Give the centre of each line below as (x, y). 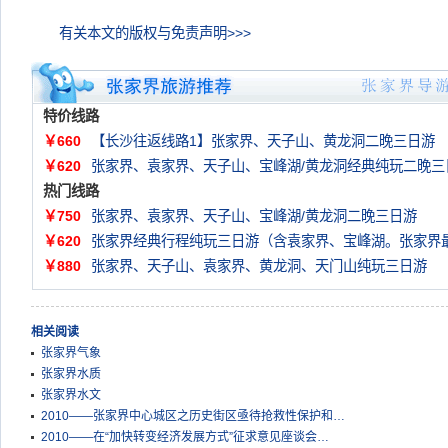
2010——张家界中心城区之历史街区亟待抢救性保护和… (193, 416)
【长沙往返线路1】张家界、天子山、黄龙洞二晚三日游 (263, 141)
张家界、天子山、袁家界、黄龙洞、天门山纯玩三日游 (259, 266)
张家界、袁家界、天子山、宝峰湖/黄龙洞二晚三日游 (254, 216)
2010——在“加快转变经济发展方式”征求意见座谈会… (185, 437)
